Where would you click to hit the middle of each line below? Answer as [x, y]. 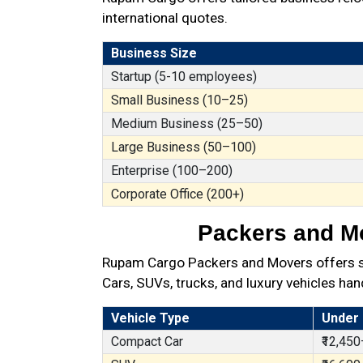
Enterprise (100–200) [172, 171]
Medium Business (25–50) [187, 124]
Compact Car [147, 342]
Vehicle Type [150, 318]
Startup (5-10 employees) [184, 77]
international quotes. [165, 18]
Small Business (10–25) [179, 100]
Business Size [154, 53]
